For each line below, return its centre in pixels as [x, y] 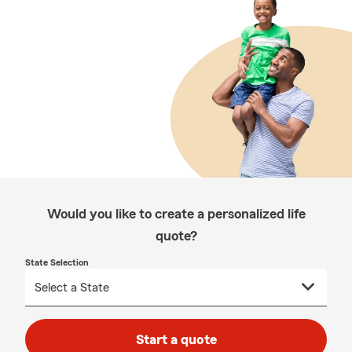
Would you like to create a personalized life [176, 214]
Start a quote [176, 339]
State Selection [57, 262]
